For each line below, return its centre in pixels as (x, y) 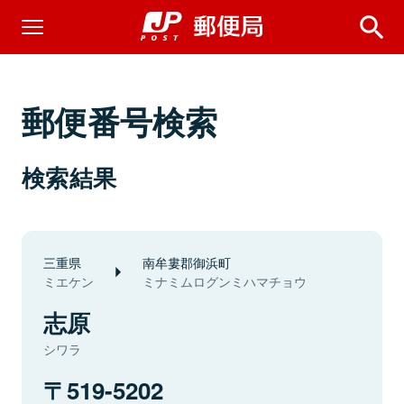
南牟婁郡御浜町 (187, 262)
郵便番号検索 (120, 121)
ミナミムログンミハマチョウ (225, 281)
